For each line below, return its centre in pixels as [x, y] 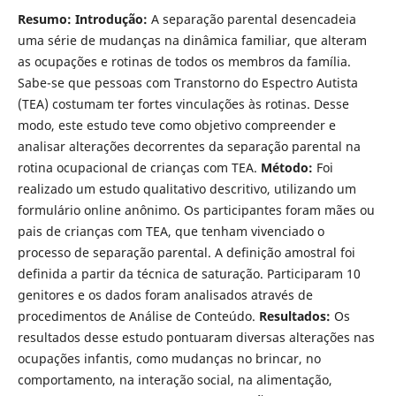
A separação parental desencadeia [253, 19]
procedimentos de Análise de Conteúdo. [136, 316]
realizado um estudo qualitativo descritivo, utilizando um [187, 188]
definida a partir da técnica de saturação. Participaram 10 [189, 273]
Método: [286, 167]
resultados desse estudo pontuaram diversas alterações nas [196, 337]
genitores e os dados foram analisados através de [165, 294]
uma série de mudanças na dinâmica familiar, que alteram [192, 40]
